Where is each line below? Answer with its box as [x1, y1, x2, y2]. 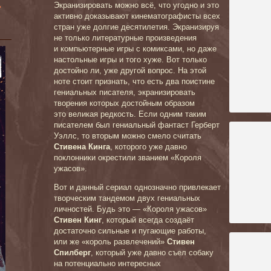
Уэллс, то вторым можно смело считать [54, 131, 201, 140]
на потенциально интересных [54, 259, 161, 268]
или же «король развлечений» [54, 237, 167, 246]
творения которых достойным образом [54, 99, 195, 108]
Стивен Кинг [54, 215, 102, 224]
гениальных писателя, [54, 88, 138, 97]
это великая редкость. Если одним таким [54, 109, 206, 119]
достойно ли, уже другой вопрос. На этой [54, 66, 206, 75]
